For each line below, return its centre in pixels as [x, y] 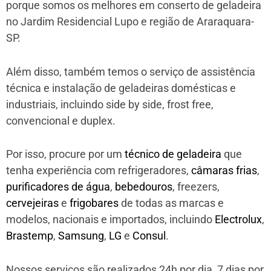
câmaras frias [224, 171]
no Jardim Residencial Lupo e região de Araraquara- [130, 21]
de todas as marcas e [171, 203]
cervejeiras [32, 203]
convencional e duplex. [61, 120]
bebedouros [144, 187]
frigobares [94, 203]
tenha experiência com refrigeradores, [99, 171]
